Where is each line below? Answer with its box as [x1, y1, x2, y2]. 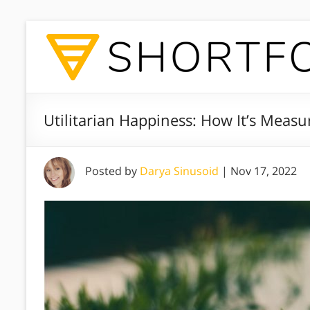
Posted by [85, 163, 140, 179]
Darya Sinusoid [140, 163, 219, 179]
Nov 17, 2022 [230, 163, 297, 179]
